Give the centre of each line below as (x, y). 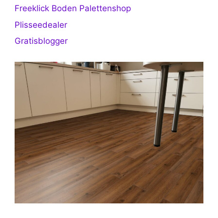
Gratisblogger (41, 41)
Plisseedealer (41, 25)
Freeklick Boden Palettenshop (73, 9)
